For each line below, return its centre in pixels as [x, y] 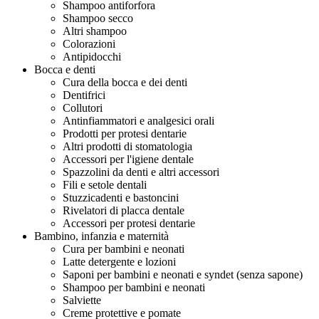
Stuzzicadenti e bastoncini [121, 198]
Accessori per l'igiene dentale [128, 159]
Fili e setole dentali [105, 185]
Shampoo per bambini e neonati [134, 287]
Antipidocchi [92, 57]
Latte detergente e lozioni [119, 262]
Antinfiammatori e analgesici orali [138, 121]
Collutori [83, 108]
